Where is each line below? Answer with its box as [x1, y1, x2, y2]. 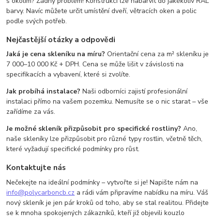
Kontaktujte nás [6, 162, 66, 173]
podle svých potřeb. [6, 16, 67, 26]
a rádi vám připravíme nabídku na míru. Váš [75, 187, 209, 197]
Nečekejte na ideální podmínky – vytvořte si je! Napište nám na [6, 177, 199, 187]
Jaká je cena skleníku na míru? [6, 49, 106, 59]
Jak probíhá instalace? [6, 87, 81, 96]
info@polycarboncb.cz [6, 187, 75, 197]
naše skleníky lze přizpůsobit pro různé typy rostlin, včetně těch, [6, 134, 203, 144]
